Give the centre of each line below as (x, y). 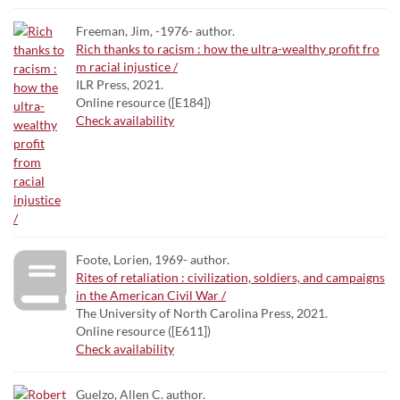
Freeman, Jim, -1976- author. (155, 31)
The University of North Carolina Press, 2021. (202, 313)
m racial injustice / (127, 67)
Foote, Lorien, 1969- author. (153, 259)
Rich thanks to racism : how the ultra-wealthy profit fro (228, 49)
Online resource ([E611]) (143, 331)
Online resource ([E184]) (143, 102)
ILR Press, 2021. (120, 84)
